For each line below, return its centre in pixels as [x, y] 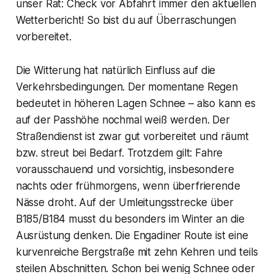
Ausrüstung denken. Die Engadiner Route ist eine [132, 235]
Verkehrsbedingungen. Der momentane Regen [127, 87]
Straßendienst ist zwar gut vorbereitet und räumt [132, 136]
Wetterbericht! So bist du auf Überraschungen [126, 20]
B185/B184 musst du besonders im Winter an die [130, 219]
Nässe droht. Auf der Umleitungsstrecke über [124, 202]
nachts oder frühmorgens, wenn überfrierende [128, 186]
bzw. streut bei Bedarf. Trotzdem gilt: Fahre [119, 153]
